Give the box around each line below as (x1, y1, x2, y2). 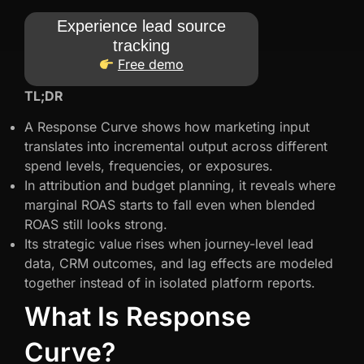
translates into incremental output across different (24, 137, 327, 154)
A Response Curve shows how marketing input (24, 118, 310, 135)
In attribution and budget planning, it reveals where (24, 176, 336, 193)
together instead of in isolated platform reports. (24, 274, 315, 291)
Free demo (117, 56, 184, 73)
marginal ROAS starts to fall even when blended (24, 196, 315, 213)
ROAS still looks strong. (24, 215, 167, 232)
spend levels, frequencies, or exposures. (24, 157, 273, 174)
